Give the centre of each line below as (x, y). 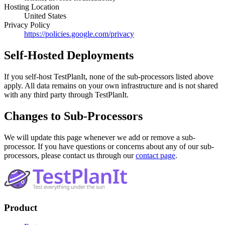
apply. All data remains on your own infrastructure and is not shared (111, 85)
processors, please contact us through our (69, 155)
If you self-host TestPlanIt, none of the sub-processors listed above (109, 76)
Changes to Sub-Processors (73, 116)
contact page (155, 155)
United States (45, 16)
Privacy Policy (27, 25)
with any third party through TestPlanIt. (66, 94)
